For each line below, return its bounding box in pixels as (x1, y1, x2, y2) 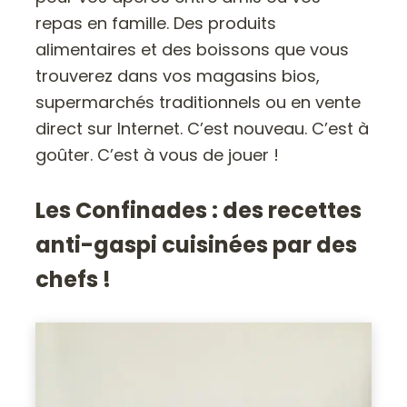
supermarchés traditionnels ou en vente (35, 91, 362, 114)
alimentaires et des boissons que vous (35, 38, 350, 62)
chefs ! (35, 264, 112, 295)
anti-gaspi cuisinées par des (35, 230, 358, 261)
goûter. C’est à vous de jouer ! (35, 144, 280, 167)
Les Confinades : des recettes (35, 195, 362, 226)
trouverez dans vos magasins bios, (35, 65, 321, 88)
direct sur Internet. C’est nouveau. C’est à (35, 117, 370, 141)
